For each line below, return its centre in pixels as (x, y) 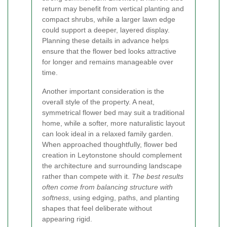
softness (55, 198)
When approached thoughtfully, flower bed (110, 145)
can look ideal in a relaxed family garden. (108, 134)
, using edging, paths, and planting (124, 198)
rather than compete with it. (87, 177)
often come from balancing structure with (107, 187)
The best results (158, 177)
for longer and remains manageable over (108, 62)
